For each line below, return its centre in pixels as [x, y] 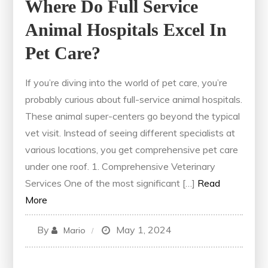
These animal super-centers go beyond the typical [133, 116]
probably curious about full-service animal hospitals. [134, 100]
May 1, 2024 [144, 230]
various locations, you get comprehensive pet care [132, 150]
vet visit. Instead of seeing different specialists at [130, 133]
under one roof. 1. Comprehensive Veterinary [121, 167]
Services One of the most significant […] [110, 183]
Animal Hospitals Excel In [126, 30]
